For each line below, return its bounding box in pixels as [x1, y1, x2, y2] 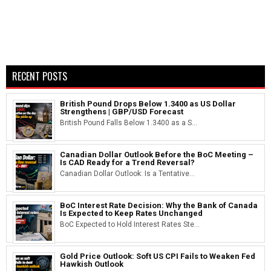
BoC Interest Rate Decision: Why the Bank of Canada [60, 200, 258, 210]
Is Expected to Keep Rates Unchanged [60, 208, 203, 218]
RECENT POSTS [12, 68, 67, 83]
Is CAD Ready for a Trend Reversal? [60, 157, 195, 167]
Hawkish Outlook [60, 259, 123, 269]
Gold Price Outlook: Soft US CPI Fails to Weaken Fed [60, 251, 255, 261]
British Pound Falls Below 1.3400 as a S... [60, 118, 197, 127]
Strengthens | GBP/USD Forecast [60, 106, 183, 116]
